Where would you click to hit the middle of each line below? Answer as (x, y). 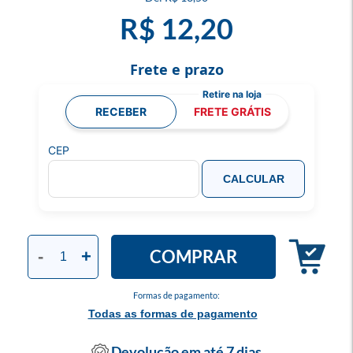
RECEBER (121, 111)
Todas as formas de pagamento (173, 314)
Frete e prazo (176, 69)
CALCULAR (253, 179)
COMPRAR (193, 256)
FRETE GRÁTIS (232, 111)
